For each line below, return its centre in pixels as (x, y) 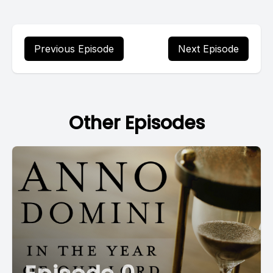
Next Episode (208, 49)
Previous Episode (74, 49)
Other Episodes (136, 123)
